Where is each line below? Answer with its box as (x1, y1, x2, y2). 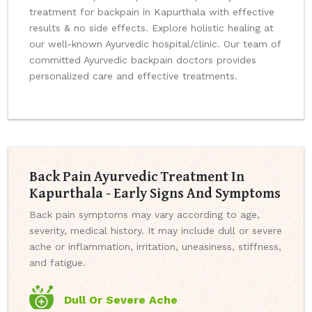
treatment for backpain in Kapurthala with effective (29, 6, 274, 18)
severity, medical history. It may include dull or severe (29, 225, 282, 237)
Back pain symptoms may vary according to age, (29, 209, 260, 221)
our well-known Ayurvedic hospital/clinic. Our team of (29, 38, 281, 50)
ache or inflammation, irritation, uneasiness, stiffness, (29, 241, 281, 253)
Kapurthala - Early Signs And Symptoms (29, 182, 281, 203)
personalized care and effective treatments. (29, 70, 237, 82)
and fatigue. (29, 257, 86, 269)
